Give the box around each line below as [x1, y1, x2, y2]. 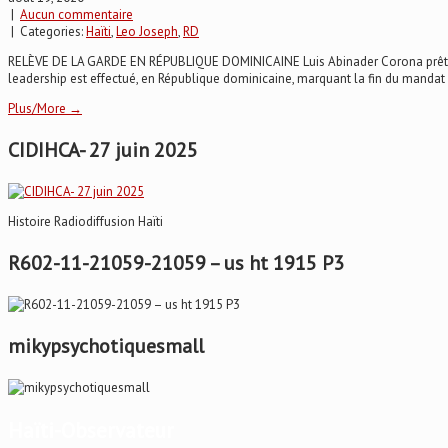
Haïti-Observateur [8, 417, 174, 445]
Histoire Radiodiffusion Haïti [8, 213, 163, 231]
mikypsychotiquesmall [8, 333, 204, 360]
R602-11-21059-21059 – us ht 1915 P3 [8, 250, 344, 277]
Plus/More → [8, 100, 82, 118]
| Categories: [8, 23, 86, 41]
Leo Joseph [116, 23, 178, 41]
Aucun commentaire [20, 6, 133, 24]
